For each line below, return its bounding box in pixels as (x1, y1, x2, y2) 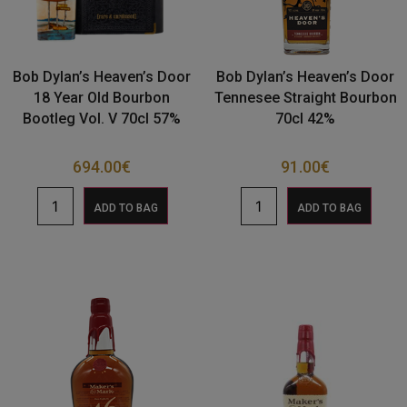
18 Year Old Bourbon (34, 88, 170, 106)
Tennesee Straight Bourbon (213, 88, 397, 106)
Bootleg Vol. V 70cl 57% (23, 109, 181, 127)
